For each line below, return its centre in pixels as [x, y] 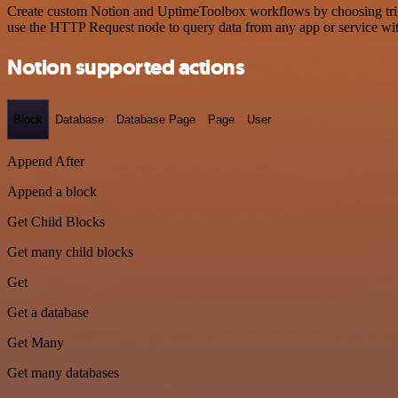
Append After [46, 162]
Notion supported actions [126, 67]
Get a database [48, 313]
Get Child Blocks [56, 222]
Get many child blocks [70, 252]
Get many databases [63, 373]
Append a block [52, 192]
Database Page [156, 119]
